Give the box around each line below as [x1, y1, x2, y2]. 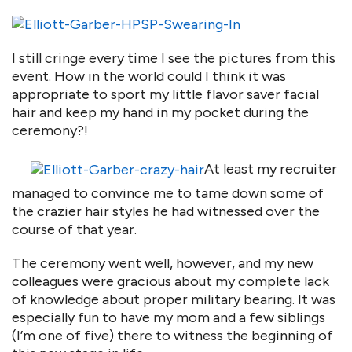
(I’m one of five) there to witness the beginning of [12, 327, 333, 344]
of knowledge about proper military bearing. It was [12, 291, 335, 308]
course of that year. [12, 221, 137, 238]
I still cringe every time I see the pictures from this [12, 49, 335, 67]
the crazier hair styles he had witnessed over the [12, 203, 320, 220]
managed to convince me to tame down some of [12, 185, 324, 202]
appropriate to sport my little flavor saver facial [12, 86, 319, 103]
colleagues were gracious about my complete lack [12, 273, 329, 290]
